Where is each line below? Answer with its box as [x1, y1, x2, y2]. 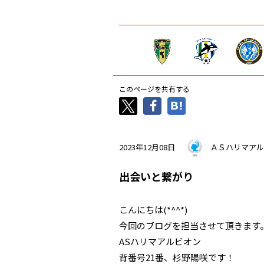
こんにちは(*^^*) [119, 203, 187, 216]
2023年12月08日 [119, 141, 175, 153]
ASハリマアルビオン [119, 235, 201, 247]
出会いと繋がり [119, 169, 193, 184]
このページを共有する [119, 84, 190, 94]
